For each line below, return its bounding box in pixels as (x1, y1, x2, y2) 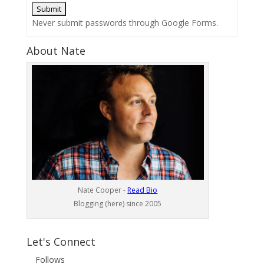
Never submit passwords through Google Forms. (32, 17, 218, 28)
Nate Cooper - (78, 184, 128, 195)
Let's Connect (26, 234, 95, 249)
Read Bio (127, 184, 158, 195)
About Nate (26, 44, 85, 58)
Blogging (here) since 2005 (74, 198, 162, 209)
